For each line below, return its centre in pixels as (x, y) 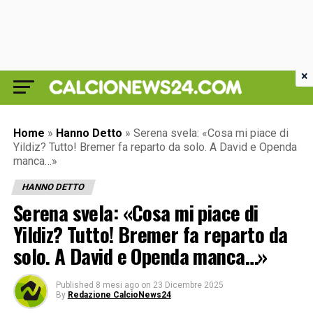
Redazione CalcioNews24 (119, 295)
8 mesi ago (117, 285)
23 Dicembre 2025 (188, 285)
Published (74, 285)
